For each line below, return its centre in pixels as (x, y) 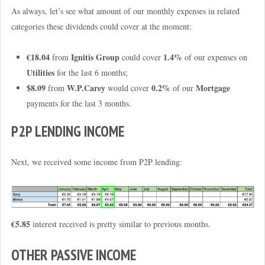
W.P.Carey (86, 88)
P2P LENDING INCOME (67, 132)
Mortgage (213, 88)
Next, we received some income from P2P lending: (96, 162)
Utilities (40, 73)
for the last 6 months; (91, 73)
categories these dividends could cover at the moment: (101, 26)
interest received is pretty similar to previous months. (120, 224)
